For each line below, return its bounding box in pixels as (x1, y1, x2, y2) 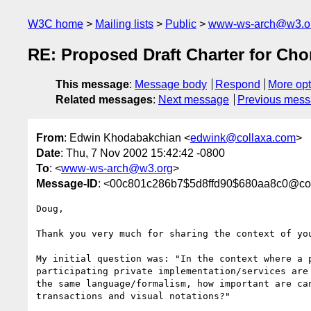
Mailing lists (95, 18, 153, 30)
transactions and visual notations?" (36, 290, 230, 301)
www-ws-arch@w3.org (61, 162, 173, 174)
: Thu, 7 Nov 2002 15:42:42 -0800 (60, 146, 225, 159)
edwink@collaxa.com (190, 131, 296, 144)
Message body (135, 78, 207, 91)
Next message (158, 94, 229, 106)
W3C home (28, 18, 83, 30)
